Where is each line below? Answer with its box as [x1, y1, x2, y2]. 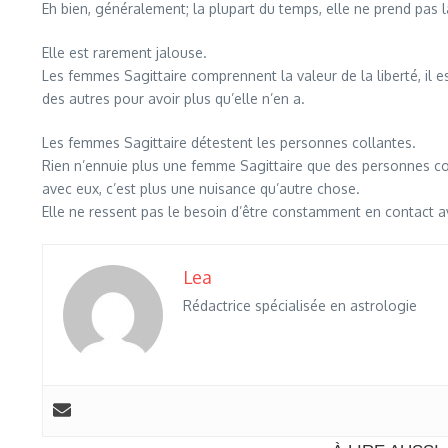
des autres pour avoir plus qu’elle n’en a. [42, 90, 305, 107]
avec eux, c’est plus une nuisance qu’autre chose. [42, 180, 360, 197]
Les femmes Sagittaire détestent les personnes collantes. [42, 134, 416, 151]
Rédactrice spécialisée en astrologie [183, 297, 417, 314]
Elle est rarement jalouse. [42, 44, 207, 61]
